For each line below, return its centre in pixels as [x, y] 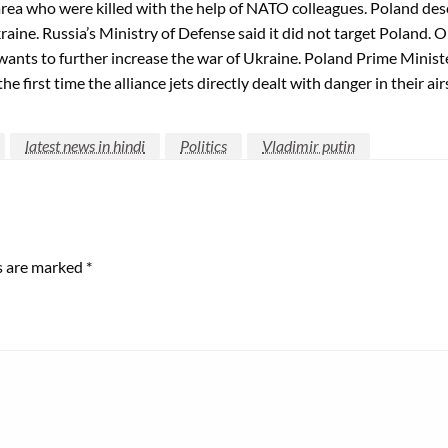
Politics [203, 145]
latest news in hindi [85, 145]
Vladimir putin [308, 145]
